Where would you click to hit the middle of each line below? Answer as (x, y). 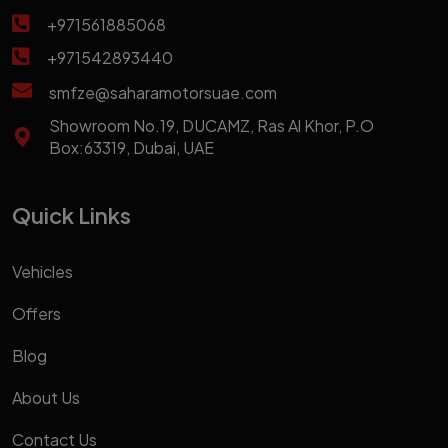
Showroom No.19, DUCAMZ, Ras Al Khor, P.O (211, 125)
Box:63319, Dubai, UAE (131, 147)
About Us (46, 397)
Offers (36, 313)
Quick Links (71, 215)
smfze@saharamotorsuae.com (163, 92)
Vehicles (42, 271)
